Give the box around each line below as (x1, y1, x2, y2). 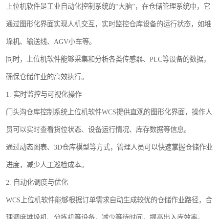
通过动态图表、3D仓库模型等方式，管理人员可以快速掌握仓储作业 (6, 143, 213, 152)
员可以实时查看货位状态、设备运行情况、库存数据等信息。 (6, 126, 191, 134)
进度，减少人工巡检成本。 (6, 161, 88, 169)
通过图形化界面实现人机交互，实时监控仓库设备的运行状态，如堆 (6, 20, 211, 28)
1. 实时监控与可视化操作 (6, 90, 82, 99)
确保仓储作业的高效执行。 (6, 73, 88, 81)
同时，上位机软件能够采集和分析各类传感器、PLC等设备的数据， (6, 55, 210, 64)
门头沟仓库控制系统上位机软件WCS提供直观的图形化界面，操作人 (6, 108, 212, 116)
